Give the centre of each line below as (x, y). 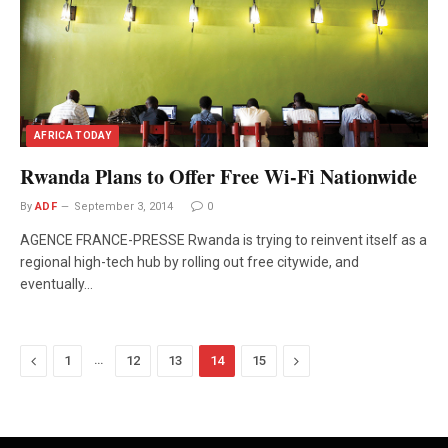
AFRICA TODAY (73, 135)
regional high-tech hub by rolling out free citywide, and (189, 261)
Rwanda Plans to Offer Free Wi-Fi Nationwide (218, 176)
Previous (64, 359)
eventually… (56, 283)
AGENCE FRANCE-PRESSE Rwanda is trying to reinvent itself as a (223, 239)
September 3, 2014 (124, 206)
